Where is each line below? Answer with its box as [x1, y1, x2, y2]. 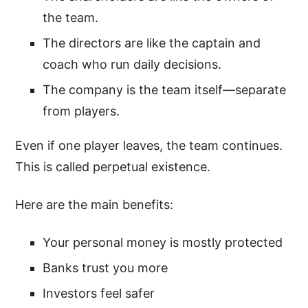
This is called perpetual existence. [15, 159, 211, 174]
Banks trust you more [43, 260, 168, 275]
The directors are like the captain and [43, 35, 261, 50]
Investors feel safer [43, 285, 155, 300]
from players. [43, 103, 120, 118]
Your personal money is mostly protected [43, 234, 283, 250]
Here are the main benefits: [15, 197, 174, 212]
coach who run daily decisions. [43, 56, 222, 71]
